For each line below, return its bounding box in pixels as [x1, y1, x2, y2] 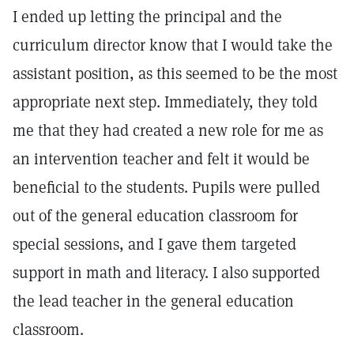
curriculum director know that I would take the [13, 35, 333, 55]
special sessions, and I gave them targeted [13, 234, 296, 254]
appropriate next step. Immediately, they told [13, 92, 318, 112]
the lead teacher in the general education [13, 291, 294, 311]
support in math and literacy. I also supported [13, 262, 320, 283]
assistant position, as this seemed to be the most [13, 63, 337, 84]
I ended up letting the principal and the [13, 6, 282, 27]
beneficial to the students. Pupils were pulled [13, 177, 320, 198]
